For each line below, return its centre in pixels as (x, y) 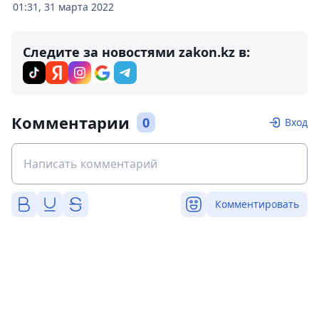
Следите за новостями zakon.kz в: (136, 52)
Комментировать (257, 204)
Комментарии (70, 122)
